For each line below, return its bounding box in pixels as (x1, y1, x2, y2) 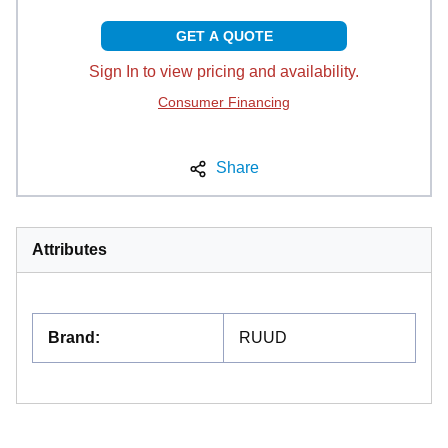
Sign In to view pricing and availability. (89, 63, 359, 81)
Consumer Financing (158, 94, 290, 111)
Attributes (32, 241, 107, 259)
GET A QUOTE (175, 28, 273, 45)
